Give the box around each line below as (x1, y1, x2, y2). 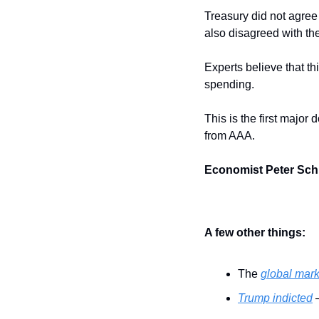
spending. (204, 78, 254, 91)
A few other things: (204, 226, 305, 239)
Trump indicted (238, 292, 313, 305)
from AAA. (204, 130, 255, 142)
